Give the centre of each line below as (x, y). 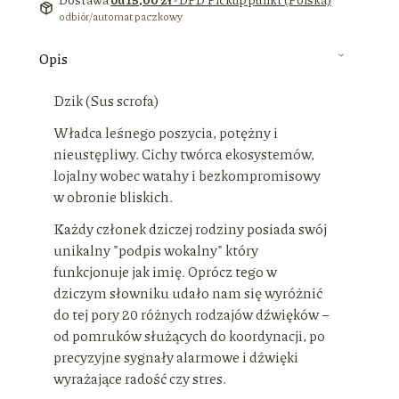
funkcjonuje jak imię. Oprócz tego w (165, 271)
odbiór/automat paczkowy (121, 16)
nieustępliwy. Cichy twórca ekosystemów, (184, 154)
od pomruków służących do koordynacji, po (189, 335)
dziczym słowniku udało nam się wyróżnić (188, 293)
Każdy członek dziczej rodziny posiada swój (190, 228)
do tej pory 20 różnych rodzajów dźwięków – (191, 314)
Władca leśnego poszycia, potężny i (166, 132)
